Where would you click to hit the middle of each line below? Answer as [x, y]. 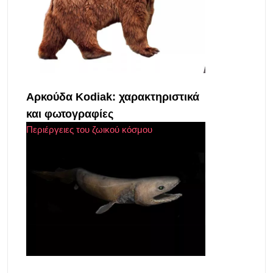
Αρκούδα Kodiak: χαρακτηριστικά [113, 97]
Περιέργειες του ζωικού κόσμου [89, 129]
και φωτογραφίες [70, 114]
